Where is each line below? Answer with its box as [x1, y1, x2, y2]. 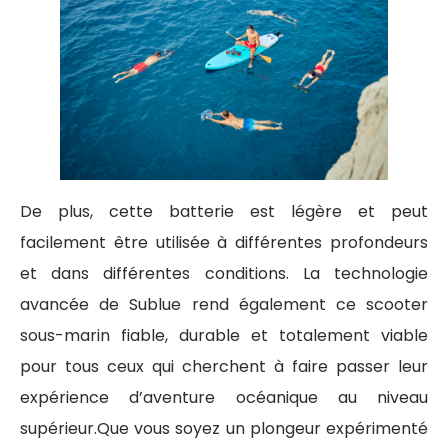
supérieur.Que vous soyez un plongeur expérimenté [20, 416, 428, 440]
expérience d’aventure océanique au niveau [20, 385, 428, 409]
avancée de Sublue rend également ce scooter [20, 292, 428, 316]
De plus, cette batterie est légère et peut [20, 199, 428, 223]
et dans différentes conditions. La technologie [20, 261, 428, 285]
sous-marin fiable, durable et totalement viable [20, 323, 428, 347]
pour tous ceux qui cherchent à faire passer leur [20, 354, 428, 378]
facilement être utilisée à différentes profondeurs [20, 230, 428, 254]
